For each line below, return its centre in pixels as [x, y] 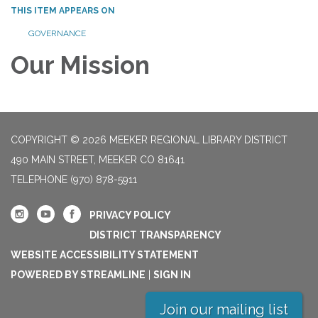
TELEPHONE [39, 179]
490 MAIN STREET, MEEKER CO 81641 [98, 159]
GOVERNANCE [57, 33]
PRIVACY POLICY [130, 215]
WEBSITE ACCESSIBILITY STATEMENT [105, 254]
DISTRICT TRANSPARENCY [155, 235]
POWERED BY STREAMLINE [78, 274]
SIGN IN [172, 274]
